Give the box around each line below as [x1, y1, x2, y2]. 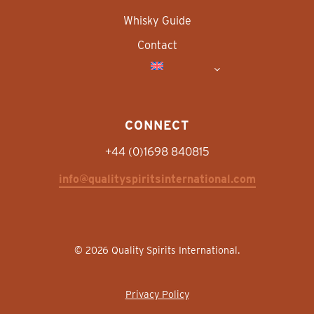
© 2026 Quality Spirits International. [74, 245, 240, 256]
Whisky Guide [123, 14, 191, 27]
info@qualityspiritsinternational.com [58, 172, 256, 186]
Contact [137, 39, 177, 52]
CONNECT [125, 118, 189, 132]
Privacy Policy [125, 289, 189, 300]
